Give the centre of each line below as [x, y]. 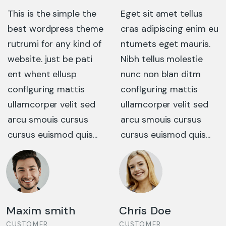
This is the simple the [165, 14]
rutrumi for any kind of [167, 44]
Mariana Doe [153, 211]
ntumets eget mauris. [52, 44]
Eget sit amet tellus [49, 14]
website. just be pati [163, 59]
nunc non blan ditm [48, 74]
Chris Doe [32, 211]
